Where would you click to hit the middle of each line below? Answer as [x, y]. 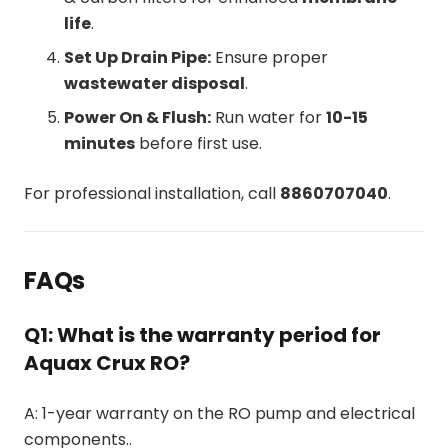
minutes [99, 143]
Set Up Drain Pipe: [137, 57]
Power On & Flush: [137, 117]
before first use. [198, 143]
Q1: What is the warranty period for [202, 334]
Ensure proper [269, 57]
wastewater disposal [154, 83]
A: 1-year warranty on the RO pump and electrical [219, 413]
